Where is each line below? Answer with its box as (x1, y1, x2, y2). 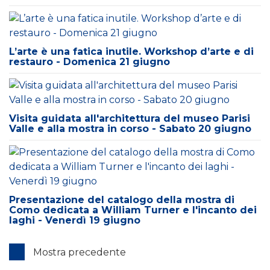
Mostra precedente (31, 246, 126, 259)
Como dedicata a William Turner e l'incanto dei (9, 204, 257, 216)
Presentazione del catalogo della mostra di (9, 194, 234, 206)
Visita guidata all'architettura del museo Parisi (9, 113, 250, 124)
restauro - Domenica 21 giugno (9, 55, 170, 67)
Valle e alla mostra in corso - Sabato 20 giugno (9, 123, 251, 134)
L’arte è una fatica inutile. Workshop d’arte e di (9, 45, 254, 57)
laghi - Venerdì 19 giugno (9, 215, 140, 227)
